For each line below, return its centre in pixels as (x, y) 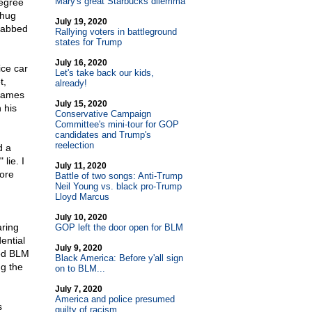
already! (71, 83)
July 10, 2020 (81, 217)
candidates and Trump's (103, 135)
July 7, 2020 (78, 289)
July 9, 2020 (78, 248)
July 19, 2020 (81, 22)
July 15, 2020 (81, 104)
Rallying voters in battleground (116, 32)
